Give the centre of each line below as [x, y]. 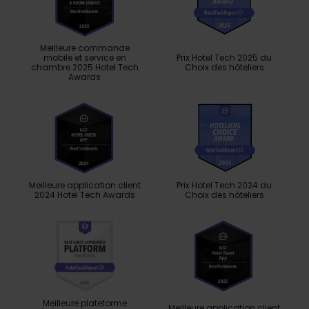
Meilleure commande [84, 48]
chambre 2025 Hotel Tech [84, 67]
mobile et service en [84, 57]
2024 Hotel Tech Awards [84, 195]
